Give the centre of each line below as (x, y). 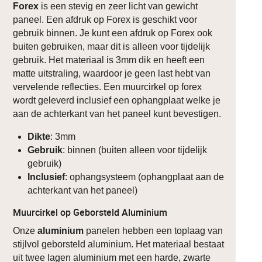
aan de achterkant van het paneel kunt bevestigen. (117, 113)
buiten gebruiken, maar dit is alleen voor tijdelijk (112, 46)
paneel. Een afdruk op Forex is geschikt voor (105, 19)
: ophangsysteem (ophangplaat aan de (145, 177)
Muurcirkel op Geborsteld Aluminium (90, 212)
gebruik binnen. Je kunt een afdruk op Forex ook (113, 33)
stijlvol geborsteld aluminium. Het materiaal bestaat (119, 244)
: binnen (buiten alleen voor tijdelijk (135, 150)
